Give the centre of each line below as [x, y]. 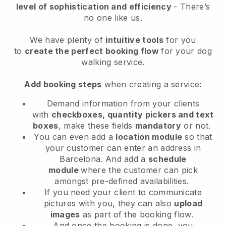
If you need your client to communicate [123, 192]
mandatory [158, 126]
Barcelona [80, 159]
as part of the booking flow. [138, 215]
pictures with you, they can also [109, 204]
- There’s [192, 7]
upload [188, 204]
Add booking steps [63, 84]
